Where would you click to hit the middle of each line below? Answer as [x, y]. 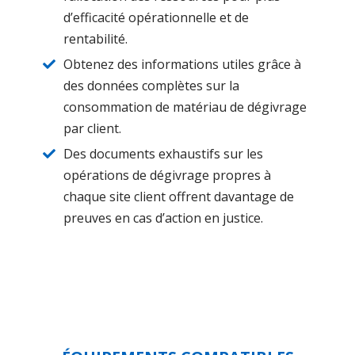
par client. [92, 128]
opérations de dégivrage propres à [167, 175]
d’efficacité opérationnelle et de [156, 17]
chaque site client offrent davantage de [179, 196]
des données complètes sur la [151, 85]
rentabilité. [95, 38]
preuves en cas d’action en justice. [163, 218]
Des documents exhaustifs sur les [163, 153]
